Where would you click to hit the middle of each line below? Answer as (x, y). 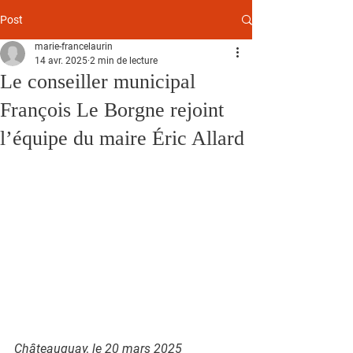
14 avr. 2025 (61, 61)
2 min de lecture (124, 61)
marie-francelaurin (74, 46)
